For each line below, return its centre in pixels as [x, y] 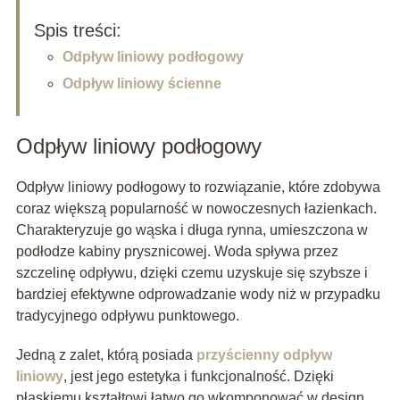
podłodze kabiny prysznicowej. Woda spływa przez [177, 251]
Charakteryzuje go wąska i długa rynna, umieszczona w [192, 229]
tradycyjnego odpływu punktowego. [127, 315]
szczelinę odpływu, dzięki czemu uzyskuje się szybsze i [192, 272]
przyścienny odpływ [264, 354]
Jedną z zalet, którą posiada [106, 354]
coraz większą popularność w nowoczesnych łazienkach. [196, 208]
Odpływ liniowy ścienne [142, 83]
